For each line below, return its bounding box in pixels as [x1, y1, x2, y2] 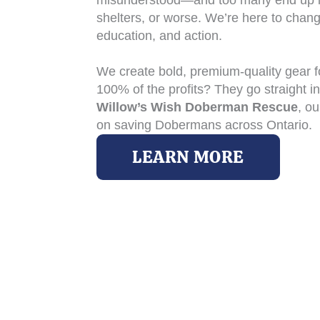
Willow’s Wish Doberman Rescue [96, 100, 298, 115]
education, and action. [96, 29, 222, 44]
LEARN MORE [132, 146, 245, 169]
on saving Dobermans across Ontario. [96, 118, 312, 133]
